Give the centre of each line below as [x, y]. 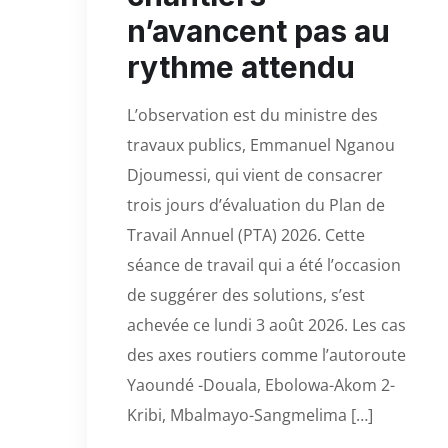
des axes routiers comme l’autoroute [266, 354]
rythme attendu [241, 66]
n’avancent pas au [258, 30]
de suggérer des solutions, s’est [246, 294]
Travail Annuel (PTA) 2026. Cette [246, 234]
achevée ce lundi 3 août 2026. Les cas [266, 324]
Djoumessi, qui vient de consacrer [255, 174]
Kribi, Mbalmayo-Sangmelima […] [250, 414]
